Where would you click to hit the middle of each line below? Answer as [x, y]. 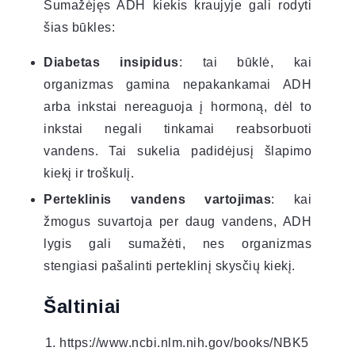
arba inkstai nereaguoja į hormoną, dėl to [177, 106]
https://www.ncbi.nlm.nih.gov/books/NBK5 [184, 342]
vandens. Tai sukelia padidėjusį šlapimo [177, 151]
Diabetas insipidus [111, 62]
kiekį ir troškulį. [89, 173]
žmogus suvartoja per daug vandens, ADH [177, 221]
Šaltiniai [82, 306]
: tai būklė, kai [245, 62]
